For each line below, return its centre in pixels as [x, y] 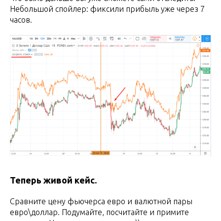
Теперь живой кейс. [53, 180]
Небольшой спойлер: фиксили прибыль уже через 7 [107, 9]
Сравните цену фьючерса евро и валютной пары [101, 201]
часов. [21, 20]
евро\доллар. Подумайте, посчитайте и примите [99, 212]
